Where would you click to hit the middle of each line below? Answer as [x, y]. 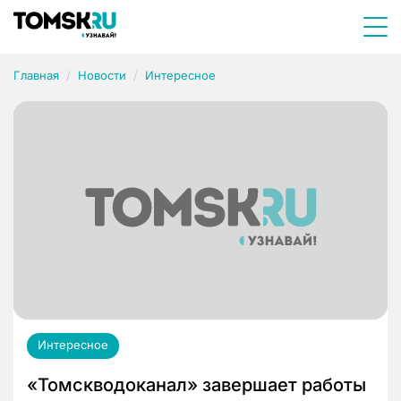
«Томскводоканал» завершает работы [196, 385]
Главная [36, 75]
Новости [102, 75]
